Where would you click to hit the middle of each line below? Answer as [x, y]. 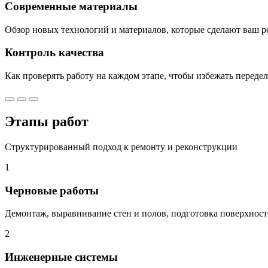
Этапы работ [47, 122]
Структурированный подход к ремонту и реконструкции [121, 147]
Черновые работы [52, 190]
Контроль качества [54, 53]
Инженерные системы [61, 257]
